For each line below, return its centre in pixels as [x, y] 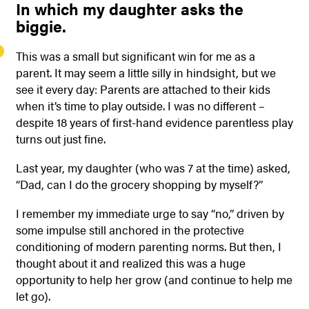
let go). [33, 296]
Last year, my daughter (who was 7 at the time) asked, [153, 167]
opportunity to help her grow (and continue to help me [154, 280]
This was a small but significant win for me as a [135, 56]
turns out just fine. [60, 138]
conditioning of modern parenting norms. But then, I [148, 247]
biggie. [41, 26]
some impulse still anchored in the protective [130, 230]
